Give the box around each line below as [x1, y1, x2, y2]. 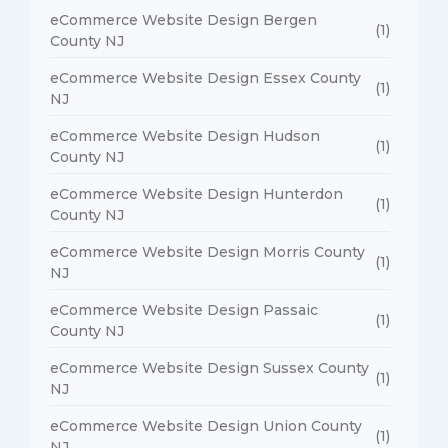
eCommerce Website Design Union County [50, 416, 362, 435]
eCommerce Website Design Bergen [50, 10, 317, 29]
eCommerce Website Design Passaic [50, 300, 318, 319]
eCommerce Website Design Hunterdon [50, 184, 343, 203]
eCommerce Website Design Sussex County [50, 358, 369, 377]
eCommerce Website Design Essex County [50, 68, 361, 87]
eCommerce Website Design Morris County [50, 242, 365, 261]
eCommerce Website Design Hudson [50, 126, 320, 145]
